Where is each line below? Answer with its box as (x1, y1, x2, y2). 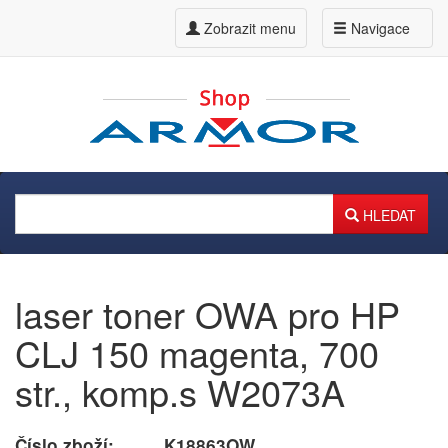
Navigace (347, 18, 410, 38)
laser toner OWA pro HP (15, 288, 400, 339)
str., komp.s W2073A (15, 366, 345, 417)
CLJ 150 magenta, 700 (15, 327, 379, 378)
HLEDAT (359, 204, 416, 225)
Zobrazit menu (204, 18, 296, 38)
